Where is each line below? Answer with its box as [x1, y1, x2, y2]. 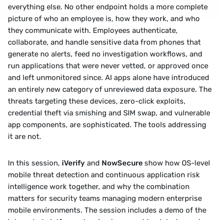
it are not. [8, 132, 41, 141]
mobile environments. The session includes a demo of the [8, 206, 206, 215]
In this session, [8, 159, 62, 167]
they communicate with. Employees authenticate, [8, 26, 178, 35]
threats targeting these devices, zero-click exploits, [8, 97, 186, 106]
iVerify [62, 159, 85, 167]
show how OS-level [144, 159, 210, 167]
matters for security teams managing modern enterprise [8, 194, 202, 203]
